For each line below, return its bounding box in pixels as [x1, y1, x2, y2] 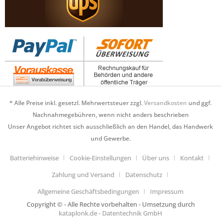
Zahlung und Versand [51, 170, 114, 179]
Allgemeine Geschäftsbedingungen [37, 186, 139, 196]
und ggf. [187, 98, 212, 107]
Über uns [142, 153, 169, 162]
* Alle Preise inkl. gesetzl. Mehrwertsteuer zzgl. [9, 98, 144, 107]
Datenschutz [125, 170, 162, 179]
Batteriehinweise [10, 153, 59, 162]
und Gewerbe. [90, 134, 131, 143]
